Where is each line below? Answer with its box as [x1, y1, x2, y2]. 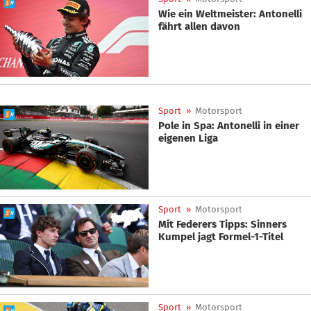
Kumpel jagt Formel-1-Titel [158, 230, 285, 243]
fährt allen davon [158, 19, 240, 33]
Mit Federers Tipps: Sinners [158, 217, 287, 230]
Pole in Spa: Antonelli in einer [158, 119, 299, 133]
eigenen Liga [158, 132, 218, 145]
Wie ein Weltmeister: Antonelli [158, 7, 302, 20]
